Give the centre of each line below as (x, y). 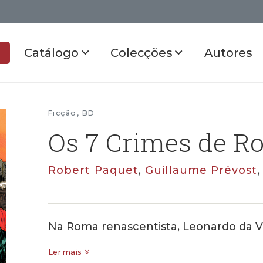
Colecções (143, 53)
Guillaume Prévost (201, 170)
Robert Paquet (94, 170)
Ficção (63, 113)
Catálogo (53, 53)
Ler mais (65, 252)
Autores (228, 53)
